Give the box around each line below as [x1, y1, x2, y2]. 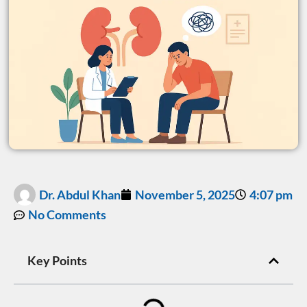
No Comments [28, 207, 106, 223]
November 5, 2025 [135, 186, 235, 202]
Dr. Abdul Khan [39, 186, 121, 202]
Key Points [27, 253, 87, 269]
